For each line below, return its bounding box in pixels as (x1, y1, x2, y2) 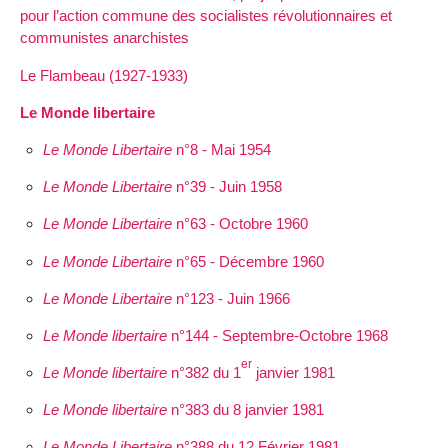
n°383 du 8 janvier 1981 (166, 401, 324, 419)
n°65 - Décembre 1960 (171, 252, 324, 270)
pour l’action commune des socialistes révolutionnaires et (20, 7, 392, 25)
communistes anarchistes (20, 29, 189, 47)
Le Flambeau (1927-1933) (20, 66, 188, 84)
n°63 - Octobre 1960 (171, 215, 308, 233)
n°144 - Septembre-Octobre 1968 (166, 326, 388, 344)
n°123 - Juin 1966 (171, 289, 290, 307)
